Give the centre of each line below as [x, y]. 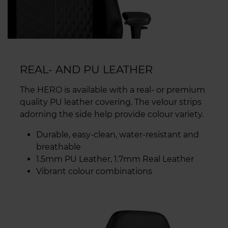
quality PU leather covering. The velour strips [111, 102]
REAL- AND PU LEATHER [86, 69]
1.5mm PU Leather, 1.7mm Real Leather [115, 159]
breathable [59, 147]
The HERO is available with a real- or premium [112, 90]
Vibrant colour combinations [94, 171]
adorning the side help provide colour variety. [112, 114]
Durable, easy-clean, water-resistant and [118, 134]
